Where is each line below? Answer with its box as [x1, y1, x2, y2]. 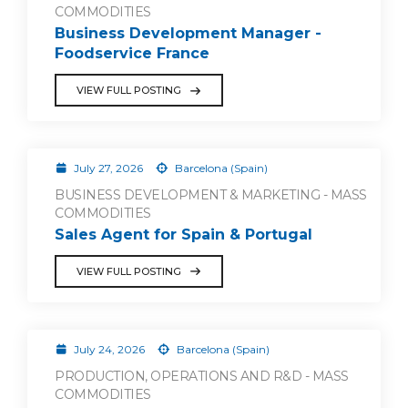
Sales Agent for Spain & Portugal [55, 225, 312, 243]
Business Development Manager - [55, 25, 321, 42]
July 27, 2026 [70, 161, 146, 175]
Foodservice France [55, 45, 209, 62]
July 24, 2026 [70, 342, 148, 356]
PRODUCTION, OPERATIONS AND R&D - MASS [55, 367, 349, 384]
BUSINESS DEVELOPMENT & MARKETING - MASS [55, 187, 367, 203]
